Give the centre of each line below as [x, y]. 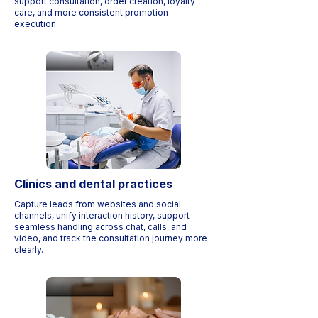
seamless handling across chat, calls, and [100, 227]
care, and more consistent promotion [91, 12]
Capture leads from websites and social [98, 204]
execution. [36, 24]
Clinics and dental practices [93, 184]
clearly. [29, 250]
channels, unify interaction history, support [102, 215]
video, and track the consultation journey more [111, 238]
